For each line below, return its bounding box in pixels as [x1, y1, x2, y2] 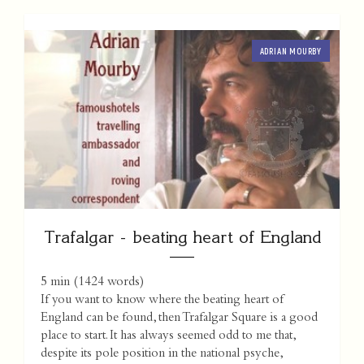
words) [104, 276, 144, 290]
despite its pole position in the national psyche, [41, 348, 282, 362]
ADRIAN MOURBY [259, 45, 322, 57]
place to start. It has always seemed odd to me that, [41, 330, 295, 344]
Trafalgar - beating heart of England [43, 227, 321, 248]
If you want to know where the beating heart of [41, 294, 284, 308]
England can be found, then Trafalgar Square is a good [41, 312, 318, 326]
